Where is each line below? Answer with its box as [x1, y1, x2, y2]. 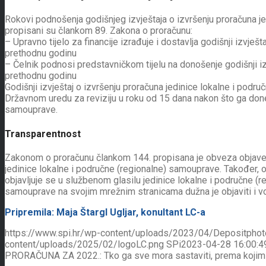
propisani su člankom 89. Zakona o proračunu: [5, 25, 192, 37]
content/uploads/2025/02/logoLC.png [5, 238, 164, 250]
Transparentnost [5, 128, 81, 140]
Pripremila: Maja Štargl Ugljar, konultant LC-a [5, 206, 205, 218]
